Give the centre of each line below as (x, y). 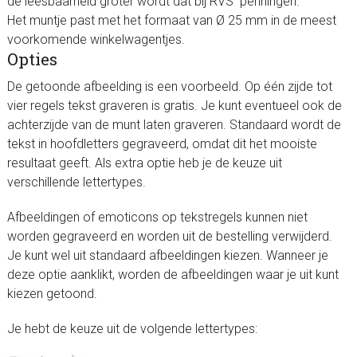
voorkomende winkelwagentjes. (96, 40)
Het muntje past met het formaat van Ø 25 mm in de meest (171, 21)
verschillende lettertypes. (76, 182)
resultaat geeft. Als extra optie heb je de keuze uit (144, 163)
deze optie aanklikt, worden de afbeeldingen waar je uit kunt (173, 275)
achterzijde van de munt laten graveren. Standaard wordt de (174, 125)
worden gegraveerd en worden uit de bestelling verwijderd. (171, 237)
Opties (32, 59)
